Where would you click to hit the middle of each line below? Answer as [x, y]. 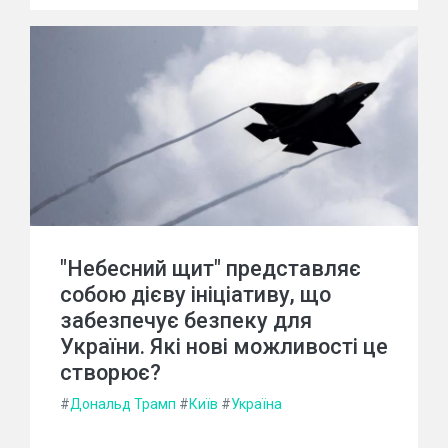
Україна [256, 404]
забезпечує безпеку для [186, 321]
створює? [110, 373]
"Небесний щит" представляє [210, 269]
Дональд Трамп [123, 404]
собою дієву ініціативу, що [195, 295]
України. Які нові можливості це [224, 347]
